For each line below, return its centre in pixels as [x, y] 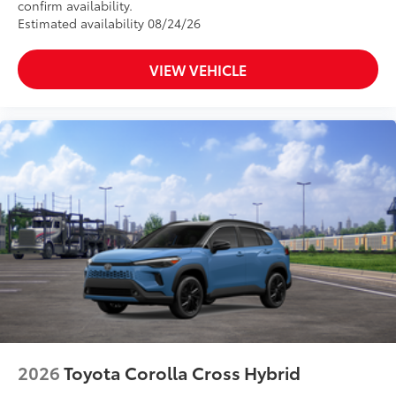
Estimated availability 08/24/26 [109, 23]
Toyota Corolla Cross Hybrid [182, 373]
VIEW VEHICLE [198, 70]
